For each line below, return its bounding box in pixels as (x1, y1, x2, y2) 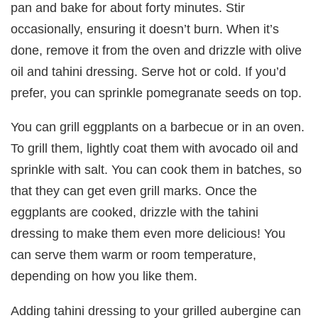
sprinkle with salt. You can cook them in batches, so (11, 162, 302, 177)
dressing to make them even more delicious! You (11, 226, 286, 241)
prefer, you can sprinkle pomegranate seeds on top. (11, 84, 302, 100)
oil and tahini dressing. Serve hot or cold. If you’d (11, 63, 287, 79)
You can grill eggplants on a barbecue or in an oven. (11, 119, 305, 135)
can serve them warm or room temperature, (11, 247, 257, 263)
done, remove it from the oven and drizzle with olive (11, 42, 302, 57)
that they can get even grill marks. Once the (11, 183, 258, 199)
